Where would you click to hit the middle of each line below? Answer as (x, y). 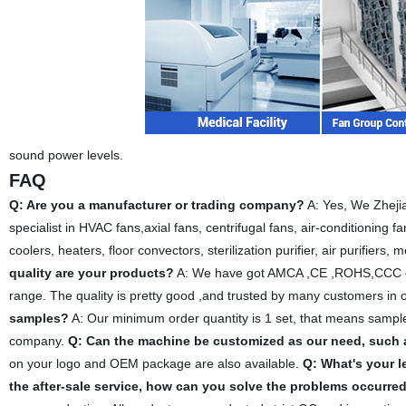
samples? (39, 318)
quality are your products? (91, 273)
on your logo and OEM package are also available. (155, 363)
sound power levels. (68, 155)
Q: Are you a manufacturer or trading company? (156, 205)
